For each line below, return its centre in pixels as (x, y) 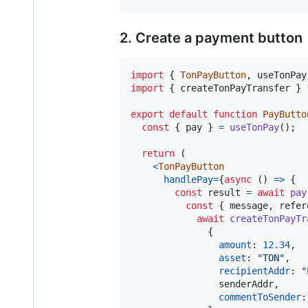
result (224, 193)
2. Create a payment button (211, 38)
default (188, 114)
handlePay (188, 180)
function (235, 114)
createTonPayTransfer (235, 88)
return (158, 154)
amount (235, 245)
